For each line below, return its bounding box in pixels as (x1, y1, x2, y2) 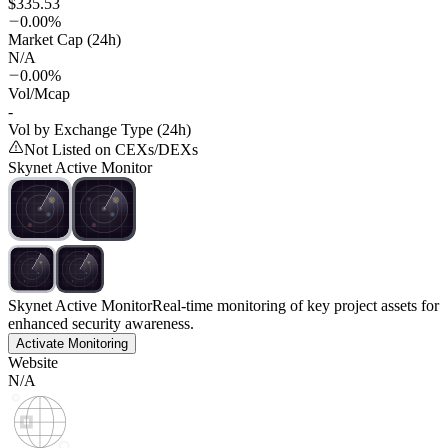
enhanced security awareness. (8, 315, 194, 333)
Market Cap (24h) (8, 31, 121, 49)
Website (8, 354, 58, 372)
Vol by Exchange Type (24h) (8, 121, 191, 139)
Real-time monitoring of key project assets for (152, 297, 439, 315)
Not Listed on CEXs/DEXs (24, 141, 198, 159)
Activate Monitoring (16, 336, 128, 352)
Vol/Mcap (8, 85, 70, 103)
